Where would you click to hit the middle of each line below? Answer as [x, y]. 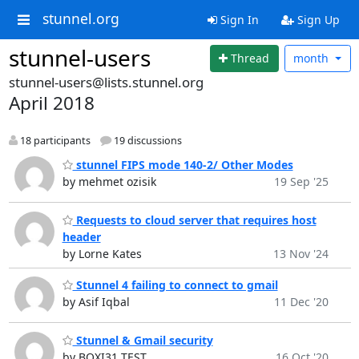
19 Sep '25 [301, 182]
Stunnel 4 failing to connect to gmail [175, 285]
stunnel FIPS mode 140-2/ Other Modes [183, 165]
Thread [250, 58]
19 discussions [146, 140]
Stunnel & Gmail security [143, 340]
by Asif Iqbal [96, 302]
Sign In [238, 20]
